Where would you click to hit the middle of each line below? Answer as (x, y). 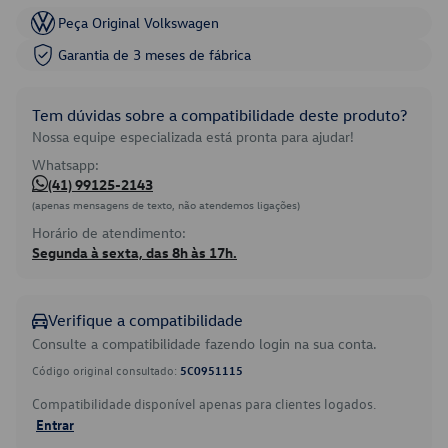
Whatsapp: (65, 164)
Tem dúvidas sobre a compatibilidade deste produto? (219, 115)
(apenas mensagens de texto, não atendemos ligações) (166, 204)
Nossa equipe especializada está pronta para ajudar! (193, 136)
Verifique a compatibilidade (145, 320)
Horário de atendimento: (109, 232)
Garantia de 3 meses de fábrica (154, 54)
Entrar (55, 424)
